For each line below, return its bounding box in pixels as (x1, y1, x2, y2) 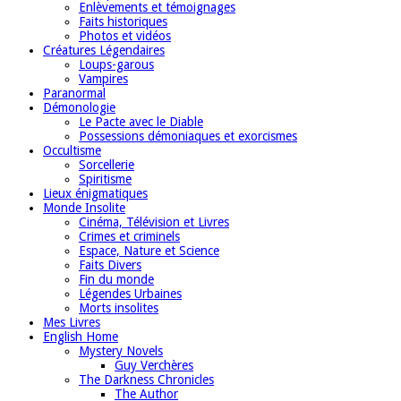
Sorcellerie (79, 157, 134, 172)
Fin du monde (79, 271, 154, 286)
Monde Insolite (43, 200, 125, 215)
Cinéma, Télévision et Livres (79, 214, 229, 229)
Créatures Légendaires (43, 42, 165, 57)
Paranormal (43, 85, 106, 100)
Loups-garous (79, 56, 154, 72)
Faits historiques (79, 13, 167, 29)
